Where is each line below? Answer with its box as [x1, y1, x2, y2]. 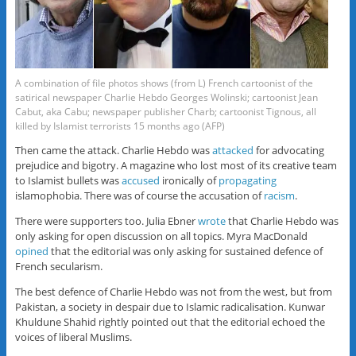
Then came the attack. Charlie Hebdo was [14, 143, 212, 158]
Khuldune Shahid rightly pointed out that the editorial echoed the [14, 315, 325, 330]
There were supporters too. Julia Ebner [14, 214, 198, 229]
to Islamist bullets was [14, 173, 122, 188]
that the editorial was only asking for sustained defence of [48, 244, 323, 259]
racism [263, 188, 295, 203]
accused [121, 173, 160, 188]
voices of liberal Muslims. [14, 330, 132, 345]
